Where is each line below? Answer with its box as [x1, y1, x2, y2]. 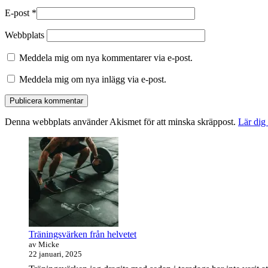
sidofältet [4, 153, 61, 169]
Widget [4, 169, 49, 185]
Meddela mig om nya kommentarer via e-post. [19, 53, 193, 63]
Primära [4, 136, 57, 153]
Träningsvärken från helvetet [29, 229, 136, 240]
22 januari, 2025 [29, 249, 82, 259]
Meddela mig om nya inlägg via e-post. [19, 74, 166, 85]
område [4, 185, 51, 201]
